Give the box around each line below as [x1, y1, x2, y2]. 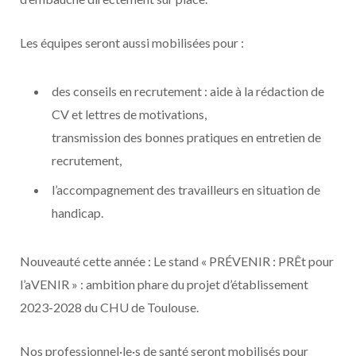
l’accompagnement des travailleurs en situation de [52, 182, 320, 197]
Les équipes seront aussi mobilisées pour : [20, 35, 244, 50]
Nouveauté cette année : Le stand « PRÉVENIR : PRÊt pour [20, 253, 334, 269]
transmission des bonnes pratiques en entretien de [52, 130, 321, 145]
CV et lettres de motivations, [52, 106, 207, 122]
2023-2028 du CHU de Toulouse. [20, 300, 199, 315]
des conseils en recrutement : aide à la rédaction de [52, 83, 324, 99]
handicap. [52, 205, 103, 220]
